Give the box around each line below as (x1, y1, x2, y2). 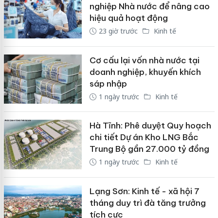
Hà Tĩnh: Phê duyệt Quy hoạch (89, 120, 211, 131)
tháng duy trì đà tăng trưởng (89, 197, 206, 208)
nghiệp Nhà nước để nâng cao (89, 1, 210, 12)
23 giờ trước (98, 26, 138, 36)
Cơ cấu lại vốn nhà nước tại (89, 54, 200, 66)
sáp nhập (89, 78, 127, 89)
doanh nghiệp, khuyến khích (89, 66, 201, 77)
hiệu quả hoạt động (89, 13, 168, 24)
